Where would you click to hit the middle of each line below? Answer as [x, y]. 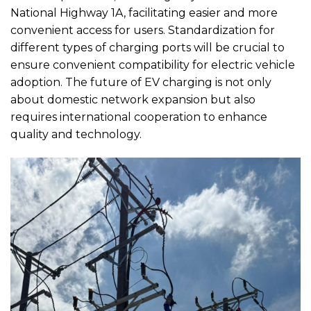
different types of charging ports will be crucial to [148, 48]
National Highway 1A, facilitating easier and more [144, 13]
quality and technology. [76, 135]
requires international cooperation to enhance [139, 117]
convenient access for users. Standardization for [143, 31]
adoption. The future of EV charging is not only [141, 83]
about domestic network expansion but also [133, 100]
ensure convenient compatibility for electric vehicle [153, 65]
